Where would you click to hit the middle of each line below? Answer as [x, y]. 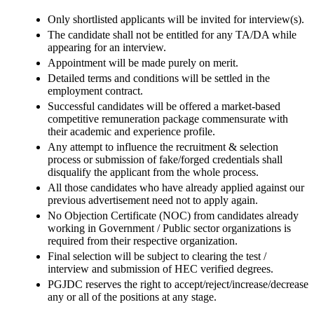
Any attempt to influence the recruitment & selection [163, 146]
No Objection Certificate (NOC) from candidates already [173, 215]
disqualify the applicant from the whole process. [153, 172]
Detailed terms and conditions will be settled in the [159, 78]
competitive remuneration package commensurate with [168, 118]
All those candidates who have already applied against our [176, 187]
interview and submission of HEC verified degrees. [161, 268]
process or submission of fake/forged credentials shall [165, 159]
